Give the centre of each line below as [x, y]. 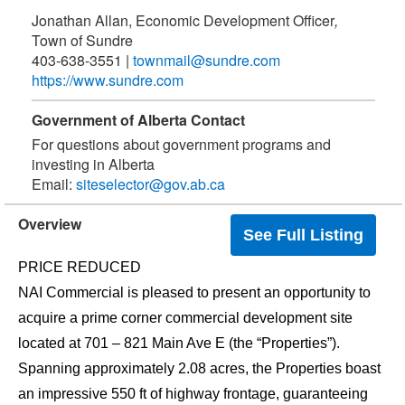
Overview [50, 224]
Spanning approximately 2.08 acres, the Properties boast [199, 368]
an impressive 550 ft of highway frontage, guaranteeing [193, 394]
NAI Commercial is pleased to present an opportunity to [194, 292]
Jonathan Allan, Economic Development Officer [183, 20]
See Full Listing [303, 235]
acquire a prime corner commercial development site [185, 318]
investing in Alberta [93, 164]
